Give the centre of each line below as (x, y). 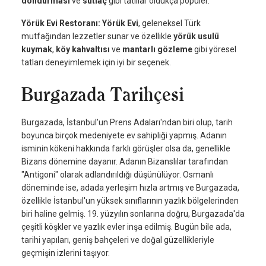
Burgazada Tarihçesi (103, 95)
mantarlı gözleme (157, 50)
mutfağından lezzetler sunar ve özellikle (97, 37)
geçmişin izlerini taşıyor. (66, 253)
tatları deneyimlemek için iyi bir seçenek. (96, 63)
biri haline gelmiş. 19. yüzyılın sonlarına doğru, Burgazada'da (133, 214)
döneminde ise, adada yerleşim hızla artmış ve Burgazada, (130, 188)
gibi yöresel (214, 50)
